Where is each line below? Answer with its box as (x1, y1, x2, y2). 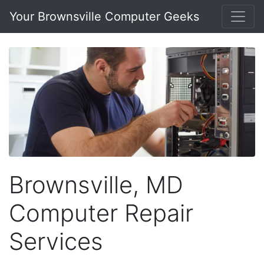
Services (9, 226, 103, 256)
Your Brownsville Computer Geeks (9, 9, 199, 24)
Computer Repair (9, 198, 193, 227)
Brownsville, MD (9, 170, 183, 199)
